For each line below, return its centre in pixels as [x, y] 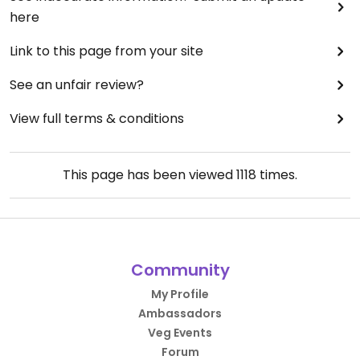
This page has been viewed [149, 175]
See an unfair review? [77, 85]
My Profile [180, 295]
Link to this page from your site [106, 51]
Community [180, 270]
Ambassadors [180, 314]
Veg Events [180, 333]
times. [277, 175]
